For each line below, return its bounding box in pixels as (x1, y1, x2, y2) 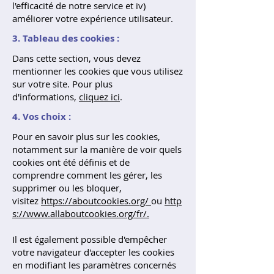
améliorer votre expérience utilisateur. (12, 12, 173, 24)
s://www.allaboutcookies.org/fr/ (12, 207, 147, 220)
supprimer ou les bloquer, (12, 182, 122, 194)
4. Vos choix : (12, 110, 71, 123)
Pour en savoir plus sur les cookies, (12, 130, 160, 143)
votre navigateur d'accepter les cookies (12, 246, 174, 258)
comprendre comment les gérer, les (12, 169, 162, 181)
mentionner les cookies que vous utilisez (12, 65, 183, 77)
